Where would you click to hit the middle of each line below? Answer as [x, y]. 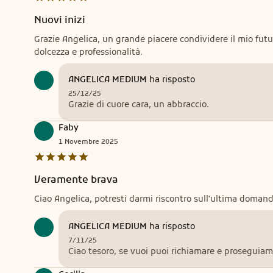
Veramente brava [76, 179]
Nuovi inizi [60, 19]
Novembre [82, 141]
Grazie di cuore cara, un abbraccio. [139, 104]
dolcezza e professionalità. [88, 52]
